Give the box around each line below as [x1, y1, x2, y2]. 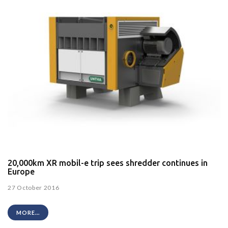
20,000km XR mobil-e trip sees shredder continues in [8, 158, 208, 168]
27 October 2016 [8, 183, 60, 191]
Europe [8, 167, 35, 177]
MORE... [16, 209, 40, 216]
